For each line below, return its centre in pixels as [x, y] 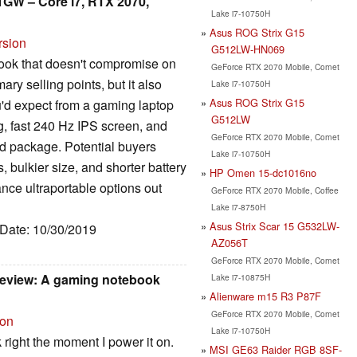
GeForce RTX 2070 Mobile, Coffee [275, 190]
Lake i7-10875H [240, 277]
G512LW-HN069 [247, 49]
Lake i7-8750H [238, 206]
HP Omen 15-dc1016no [263, 172]
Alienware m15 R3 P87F [265, 296]
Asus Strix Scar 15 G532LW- [275, 226]
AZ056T [229, 242]
